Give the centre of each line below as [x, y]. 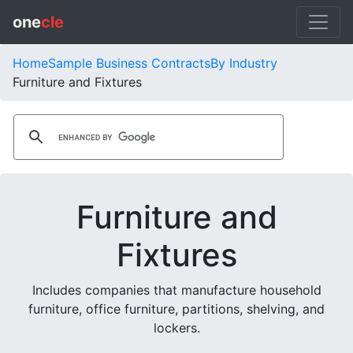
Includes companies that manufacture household [176, 290]
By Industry [244, 63]
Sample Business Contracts [129, 63]
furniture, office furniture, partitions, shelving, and [176, 309]
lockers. [176, 328]
